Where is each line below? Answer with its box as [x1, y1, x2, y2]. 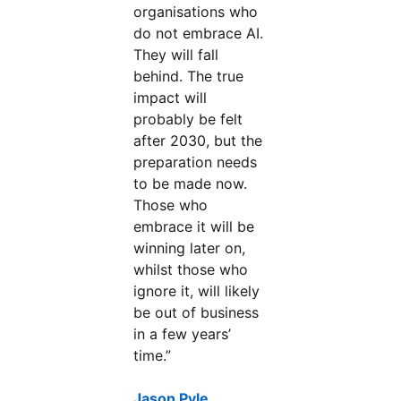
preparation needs [133, 153, 258, 171]
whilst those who [133, 260, 249, 278]
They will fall [133, 46, 219, 64]
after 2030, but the [133, 132, 263, 149]
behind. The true [133, 67, 244, 85]
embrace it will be [133, 218, 255, 235]
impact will [133, 89, 208, 107]
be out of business [133, 303, 260, 321]
